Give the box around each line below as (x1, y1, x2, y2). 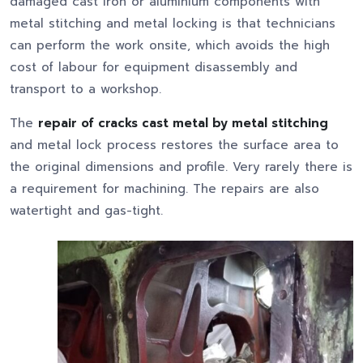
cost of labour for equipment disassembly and (10, 58, 297, 77)
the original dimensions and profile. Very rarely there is (10, 158, 352, 177)
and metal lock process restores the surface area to (10, 136, 339, 155)
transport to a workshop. (10, 80, 161, 99)
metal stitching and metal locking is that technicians (10, 15, 335, 33)
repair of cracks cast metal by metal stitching (38, 114, 328, 133)
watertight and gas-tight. (10, 202, 163, 220)
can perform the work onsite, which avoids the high (10, 36, 330, 55)
